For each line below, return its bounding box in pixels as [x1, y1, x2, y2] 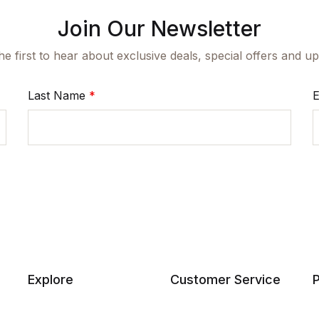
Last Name [28, 88, 89, 103]
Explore [28, 272, 73, 287]
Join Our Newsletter [58, 16, 261, 41]
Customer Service [170, 272, 281, 287]
